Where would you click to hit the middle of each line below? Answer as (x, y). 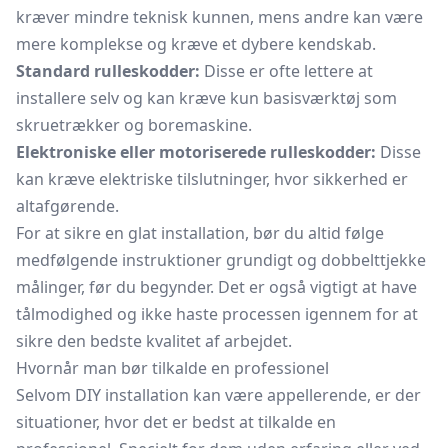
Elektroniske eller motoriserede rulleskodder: (196, 152)
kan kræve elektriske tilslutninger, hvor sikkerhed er (212, 179)
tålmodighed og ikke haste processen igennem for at (217, 314)
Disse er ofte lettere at (286, 71)
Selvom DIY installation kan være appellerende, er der (218, 395)
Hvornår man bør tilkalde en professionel (172, 368)
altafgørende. (67, 206)
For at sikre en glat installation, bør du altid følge (200, 233)
